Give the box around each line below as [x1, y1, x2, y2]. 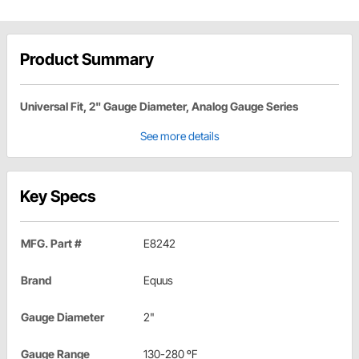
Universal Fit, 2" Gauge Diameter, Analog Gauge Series [20, 99, 298, 114]
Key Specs [20, 187, 96, 207]
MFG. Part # [21, 236, 82, 251]
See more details [139, 129, 220, 143]
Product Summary [20, 50, 154, 70]
